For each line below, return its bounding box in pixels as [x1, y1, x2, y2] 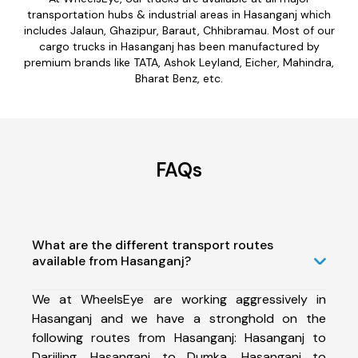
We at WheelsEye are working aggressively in [32, 290, 326, 308]
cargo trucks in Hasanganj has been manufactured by [38, 38, 320, 54]
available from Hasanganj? [32, 252, 191, 269]
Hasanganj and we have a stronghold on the [32, 309, 326, 327]
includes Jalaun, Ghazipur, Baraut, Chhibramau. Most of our [23, 22, 335, 38]
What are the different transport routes [32, 236, 273, 253]
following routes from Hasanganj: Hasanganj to [32, 328, 326, 346]
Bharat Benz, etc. [135, 70, 223, 86]
